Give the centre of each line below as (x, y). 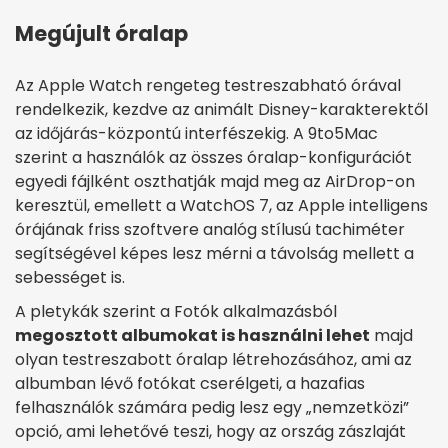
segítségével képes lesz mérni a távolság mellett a (214, 253)
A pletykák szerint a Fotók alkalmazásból (176, 311)
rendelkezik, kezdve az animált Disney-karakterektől (221, 109)
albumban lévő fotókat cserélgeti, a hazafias (190, 383)
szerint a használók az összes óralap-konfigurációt (213, 157)
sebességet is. (70, 277)
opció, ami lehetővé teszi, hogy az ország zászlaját (210, 431)
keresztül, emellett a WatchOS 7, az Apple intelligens (221, 205)
